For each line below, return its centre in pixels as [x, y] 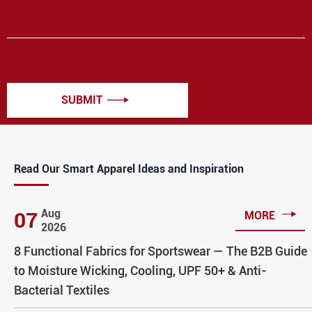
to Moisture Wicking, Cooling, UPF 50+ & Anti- [140, 270]
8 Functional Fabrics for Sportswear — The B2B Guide [161, 251]
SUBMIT [82, 100]
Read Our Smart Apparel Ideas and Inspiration [129, 169]
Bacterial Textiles [62, 290]
